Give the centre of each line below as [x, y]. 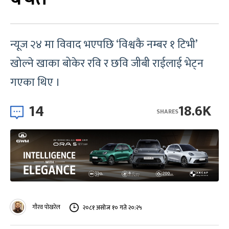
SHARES [167, 111]
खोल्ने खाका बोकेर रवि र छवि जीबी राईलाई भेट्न [107, 64]
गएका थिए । [35, 83]
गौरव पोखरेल [46, 207]
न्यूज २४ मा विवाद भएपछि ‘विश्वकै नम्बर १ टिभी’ [104, 45]
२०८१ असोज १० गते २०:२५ [112, 207]
